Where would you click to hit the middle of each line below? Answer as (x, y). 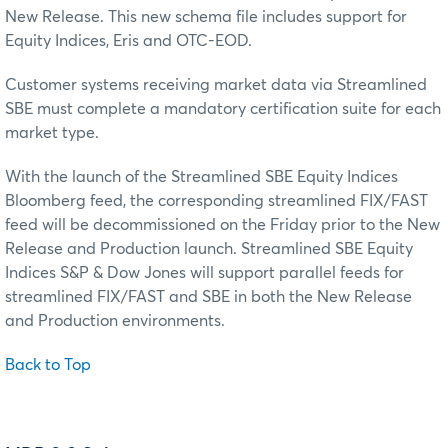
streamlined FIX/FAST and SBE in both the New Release (208, 297)
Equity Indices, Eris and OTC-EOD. (128, 41)
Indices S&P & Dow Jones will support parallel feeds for (204, 273)
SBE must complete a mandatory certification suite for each (223, 109)
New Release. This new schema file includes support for (206, 17)
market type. (52, 133)
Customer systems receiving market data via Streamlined (216, 85)
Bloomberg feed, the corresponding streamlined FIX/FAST (216, 201)
